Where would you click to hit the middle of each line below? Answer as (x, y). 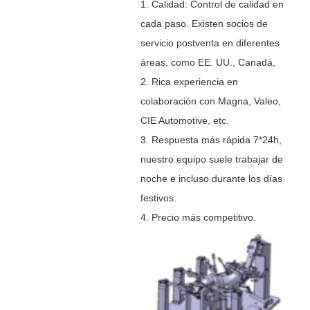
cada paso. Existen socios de (204, 23)
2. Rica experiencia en (189, 81)
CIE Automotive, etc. (184, 120)
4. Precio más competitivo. (198, 217)
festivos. (158, 198)
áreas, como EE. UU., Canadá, (208, 62)
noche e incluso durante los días (211, 178)
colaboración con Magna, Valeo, (210, 101)
